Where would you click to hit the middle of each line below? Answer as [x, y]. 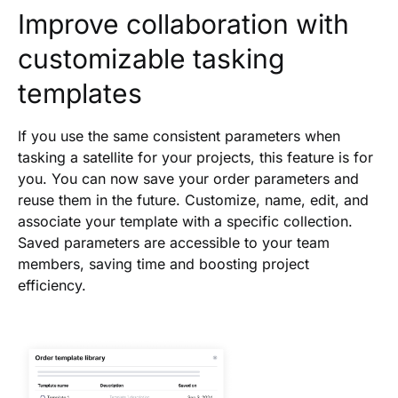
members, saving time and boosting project [163, 263]
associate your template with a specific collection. [185, 221]
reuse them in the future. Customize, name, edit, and [193, 199]
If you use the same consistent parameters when [179, 135]
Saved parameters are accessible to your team [174, 242]
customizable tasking [151, 58]
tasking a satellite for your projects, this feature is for [195, 157]
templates [80, 93]
